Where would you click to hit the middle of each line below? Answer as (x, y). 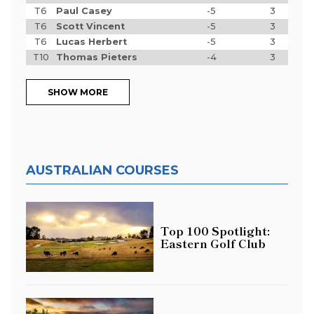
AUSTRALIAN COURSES (102, 170)
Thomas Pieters (97, 57)
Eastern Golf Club (213, 243)
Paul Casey (84, 11)
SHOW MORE (78, 92)
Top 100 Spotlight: (215, 231)
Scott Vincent (90, 26)
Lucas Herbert (91, 42)
